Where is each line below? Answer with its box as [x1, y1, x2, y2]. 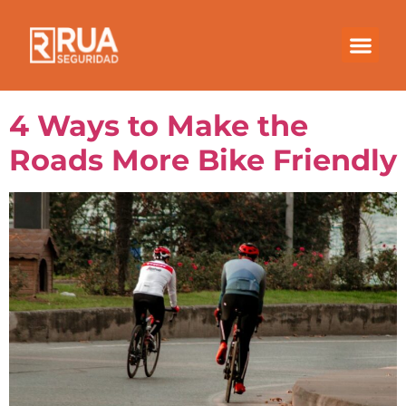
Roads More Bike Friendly [9, 142, 397, 178]
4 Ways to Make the [9, 108, 308, 143]
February [150, 6, 304, 51]
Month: [18, 6, 150, 51]
